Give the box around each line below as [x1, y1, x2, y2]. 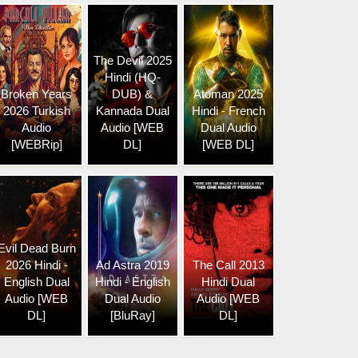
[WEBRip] [10, 137, 62, 151]
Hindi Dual [201, 275, 256, 288]
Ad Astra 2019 [95, 258, 169, 272]
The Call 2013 [192, 258, 265, 272]
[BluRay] [109, 308, 155, 322]
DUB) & [112, 87, 153, 101]
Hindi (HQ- [104, 70, 161, 84]
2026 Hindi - [5, 258, 68, 272]
